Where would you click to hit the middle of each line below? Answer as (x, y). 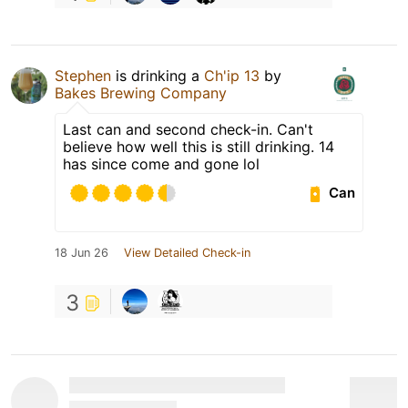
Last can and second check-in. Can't (188, 129)
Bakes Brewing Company (141, 92)
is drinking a (158, 75)
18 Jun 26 (82, 252)
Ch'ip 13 (232, 75)
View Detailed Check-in (187, 252)
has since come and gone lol (161, 163)
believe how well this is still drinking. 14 (199, 146)
